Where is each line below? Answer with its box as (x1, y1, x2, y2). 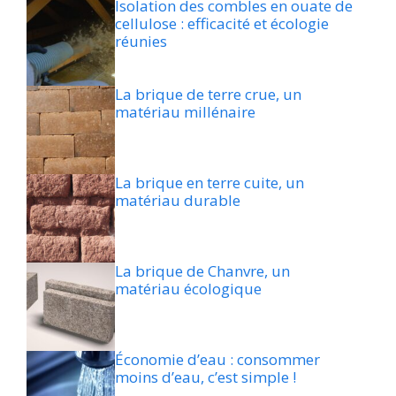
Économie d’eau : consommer (115, 349, 320, 370)
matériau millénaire (115, 102, 255, 123)
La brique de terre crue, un (115, 84, 301, 105)
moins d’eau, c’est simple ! (115, 367, 296, 388)
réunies (115, 31, 167, 52)
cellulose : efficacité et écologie (115, 13, 329, 34)
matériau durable (115, 190, 240, 211)
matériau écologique (115, 278, 262, 300)
